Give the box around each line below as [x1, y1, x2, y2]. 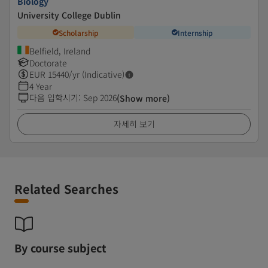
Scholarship [59, 27, 99, 38]
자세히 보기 [113, 118, 155, 130]
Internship [178, 27, 213, 38]
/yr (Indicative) [69, 68, 124, 80]
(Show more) [117, 92, 170, 104]
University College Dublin [17, 9, 121, 21]
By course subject [14, 240, 106, 255]
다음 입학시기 [29, 92, 78, 103]
